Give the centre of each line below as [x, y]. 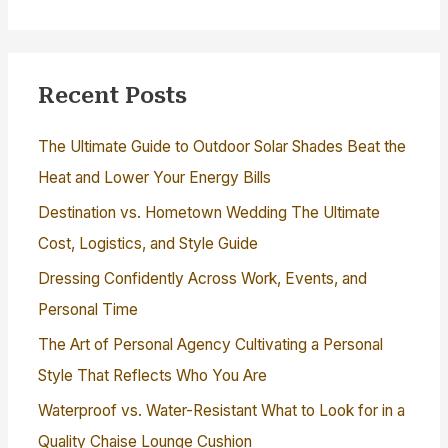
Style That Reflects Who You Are [153, 375]
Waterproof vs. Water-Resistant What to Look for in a [222, 410]
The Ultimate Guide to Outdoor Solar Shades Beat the [222, 147]
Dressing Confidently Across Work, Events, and [203, 278]
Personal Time [88, 309]
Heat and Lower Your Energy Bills [155, 178]
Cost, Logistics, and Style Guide [148, 244]
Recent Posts [113, 96]
